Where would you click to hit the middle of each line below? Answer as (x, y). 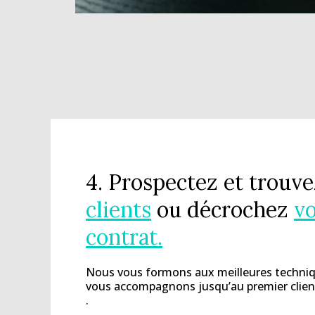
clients (118, 209)
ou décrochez (225, 209)
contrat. (124, 237)
